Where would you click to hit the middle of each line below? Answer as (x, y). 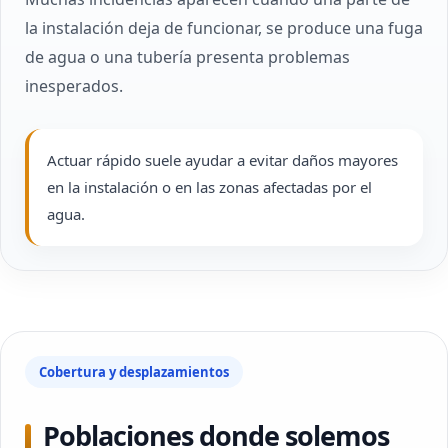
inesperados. (74, 86)
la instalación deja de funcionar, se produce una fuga (224, 28)
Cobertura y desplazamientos (134, 372)
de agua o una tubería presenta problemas (187, 57)
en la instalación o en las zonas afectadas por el (209, 187)
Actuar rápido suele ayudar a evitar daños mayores (222, 160)
